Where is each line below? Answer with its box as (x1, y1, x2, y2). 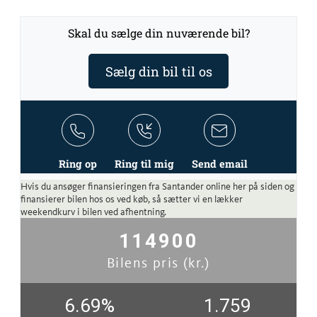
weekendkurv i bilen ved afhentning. (21, 204, 167, 218)
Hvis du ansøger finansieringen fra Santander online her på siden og (21, 179, 295, 192)
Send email (192, 156, 248, 171)
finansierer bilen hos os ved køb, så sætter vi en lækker (21, 192, 243, 205)
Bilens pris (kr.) (107, 254, 210, 271)
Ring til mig (115, 156, 174, 171)
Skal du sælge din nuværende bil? (67, 25, 250, 41)
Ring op (59, 156, 97, 171)
